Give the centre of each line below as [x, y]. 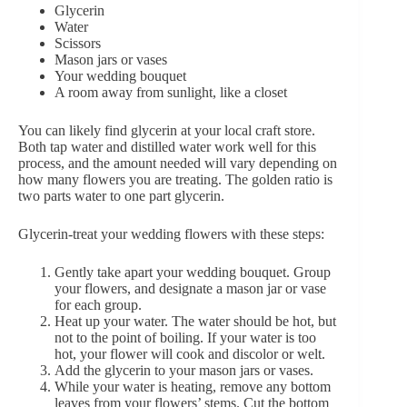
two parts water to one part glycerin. [121, 195]
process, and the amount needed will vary [139, 163]
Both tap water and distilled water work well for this [167, 146]
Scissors [78, 43]
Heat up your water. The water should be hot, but [195, 321]
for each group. [98, 304]
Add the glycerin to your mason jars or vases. [184, 370]
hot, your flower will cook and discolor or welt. [190, 353]
